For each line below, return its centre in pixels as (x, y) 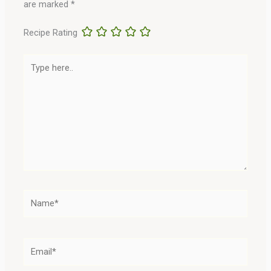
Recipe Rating (51, 32)
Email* (36, 244)
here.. (34, 72)
